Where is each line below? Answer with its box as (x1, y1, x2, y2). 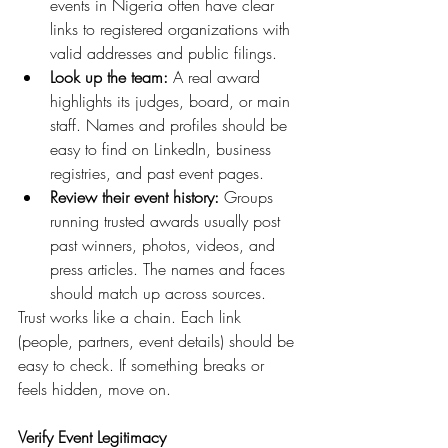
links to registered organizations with (50, 18, 295, 40)
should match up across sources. (50, 282, 266, 304)
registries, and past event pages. (50, 162, 264, 184)
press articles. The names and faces (50, 258, 290, 280)
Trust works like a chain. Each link (18, 306, 246, 328)
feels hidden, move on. (18, 378, 171, 400)
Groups (219, 186, 278, 208)
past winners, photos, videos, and (50, 234, 280, 256)
